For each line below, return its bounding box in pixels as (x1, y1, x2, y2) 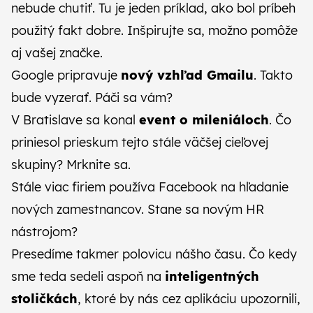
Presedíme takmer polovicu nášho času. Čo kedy (11, 246, 297, 262)
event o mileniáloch (139, 112, 269, 128)
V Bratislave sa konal (11, 112, 139, 128)
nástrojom (11, 224, 71, 240)
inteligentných (165, 268, 259, 284)
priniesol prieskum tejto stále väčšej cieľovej (11, 134, 268, 150)
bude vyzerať (11, 89, 89, 105)
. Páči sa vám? (89, 89, 176, 105)
